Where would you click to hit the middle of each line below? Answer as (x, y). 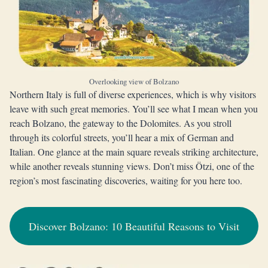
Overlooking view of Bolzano (134, 81)
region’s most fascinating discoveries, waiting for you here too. (126, 180)
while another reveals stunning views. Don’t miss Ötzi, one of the (132, 166)
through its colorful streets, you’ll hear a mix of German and (122, 137)
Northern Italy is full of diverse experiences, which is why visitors (133, 94)
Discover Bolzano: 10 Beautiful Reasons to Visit (134, 226)
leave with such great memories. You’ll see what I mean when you (134, 109)
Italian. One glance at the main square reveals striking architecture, (134, 152)
